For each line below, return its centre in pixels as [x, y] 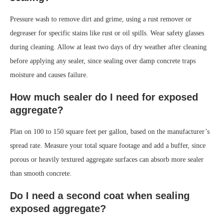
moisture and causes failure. [49, 75]
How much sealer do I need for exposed [104, 97]
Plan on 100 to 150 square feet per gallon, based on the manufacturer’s [110, 131]
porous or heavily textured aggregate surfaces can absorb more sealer [107, 159]
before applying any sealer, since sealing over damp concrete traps [103, 61]
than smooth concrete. [41, 173]
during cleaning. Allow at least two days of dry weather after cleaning [108, 47]
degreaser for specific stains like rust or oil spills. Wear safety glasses [107, 33]
